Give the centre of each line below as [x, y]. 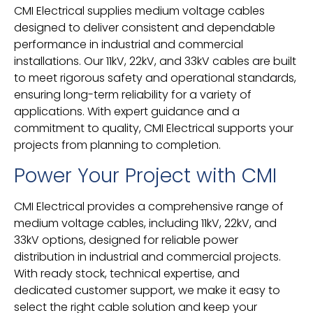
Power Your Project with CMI [145, 175]
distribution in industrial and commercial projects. [147, 256]
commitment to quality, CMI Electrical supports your [154, 129]
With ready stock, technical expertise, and [127, 273]
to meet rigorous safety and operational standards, [155, 78]
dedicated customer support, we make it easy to [147, 290]
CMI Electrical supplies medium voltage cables [139, 11]
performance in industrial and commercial [129, 45]
